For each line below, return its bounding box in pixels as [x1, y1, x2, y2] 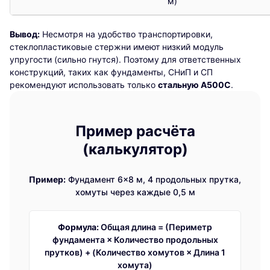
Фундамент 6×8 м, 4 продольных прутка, [66, 174, 241, 185]
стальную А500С [158, 80, 231, 90]
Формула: [58, 222, 99, 233]
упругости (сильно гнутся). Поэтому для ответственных [10, 54, 241, 65]
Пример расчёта [75, 122, 195, 140]
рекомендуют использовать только [10, 80, 158, 90]
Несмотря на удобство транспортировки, [40, 29, 213, 40]
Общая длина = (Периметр [99, 222, 212, 233]
